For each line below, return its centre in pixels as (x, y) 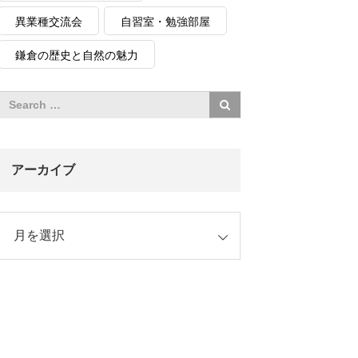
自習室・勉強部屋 (165, 22)
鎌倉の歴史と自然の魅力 (77, 55)
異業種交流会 (49, 22)
